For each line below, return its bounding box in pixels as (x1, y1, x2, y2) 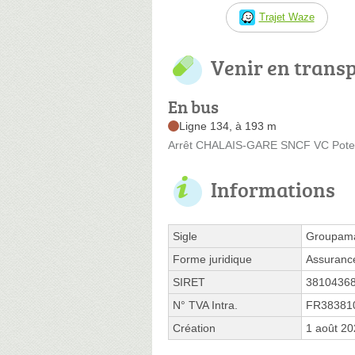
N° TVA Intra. (173, 298, 238, 311)
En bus (168, 94, 219, 119)
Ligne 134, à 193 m (179, 119, 277, 132)
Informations (211, 174, 335, 204)
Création (173, 321, 216, 334)
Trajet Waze (258, 10, 315, 23)
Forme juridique (173, 252, 252, 265)
